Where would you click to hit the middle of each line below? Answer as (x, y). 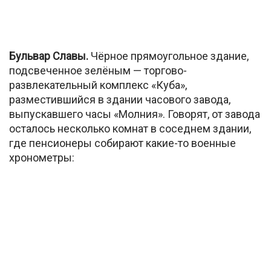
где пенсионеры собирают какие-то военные (122, 143)
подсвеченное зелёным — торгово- (98, 70)
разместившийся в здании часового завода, (120, 99)
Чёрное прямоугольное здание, (170, 56)
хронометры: (42, 157)
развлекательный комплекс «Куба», (98, 85)
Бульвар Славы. (50, 56)
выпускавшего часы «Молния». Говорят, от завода (135, 114)
